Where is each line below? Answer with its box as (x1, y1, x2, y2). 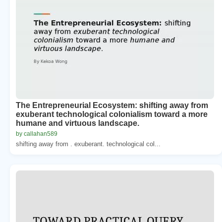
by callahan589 (16, 130, 57, 137)
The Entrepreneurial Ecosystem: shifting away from (16, 101, 208, 110)
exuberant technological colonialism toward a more (16, 110, 208, 118)
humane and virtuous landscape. (16, 118, 139, 127)
